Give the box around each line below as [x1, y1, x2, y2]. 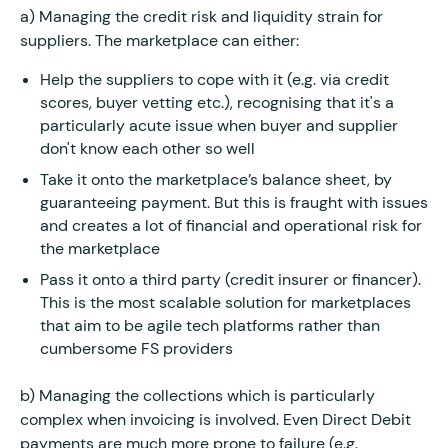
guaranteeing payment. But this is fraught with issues [40, 191, 428, 213]
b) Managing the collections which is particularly [20, 384, 375, 406]
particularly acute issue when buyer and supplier [40, 114, 398, 136]
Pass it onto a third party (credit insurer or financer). [40, 268, 421, 290]
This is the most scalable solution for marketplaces [40, 291, 411, 313]
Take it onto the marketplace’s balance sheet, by [40, 168, 392, 190]
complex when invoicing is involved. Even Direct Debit [20, 408, 411, 430]
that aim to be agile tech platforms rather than [40, 314, 380, 336]
